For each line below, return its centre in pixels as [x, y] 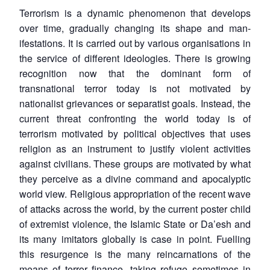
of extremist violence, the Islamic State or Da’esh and [135, 224]
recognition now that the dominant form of [135, 74]
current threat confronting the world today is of [135, 119]
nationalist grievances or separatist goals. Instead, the [135, 104]
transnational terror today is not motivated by [135, 89]
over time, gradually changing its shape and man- [135, 28]
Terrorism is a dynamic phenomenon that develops [135, 13]
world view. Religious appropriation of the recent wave [135, 194]
